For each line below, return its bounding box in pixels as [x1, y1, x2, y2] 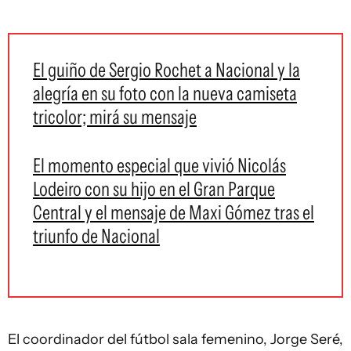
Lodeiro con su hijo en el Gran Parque [33, 177, 275, 201]
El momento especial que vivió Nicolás [33, 154, 286, 177]
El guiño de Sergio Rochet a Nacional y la [33, 58, 300, 81]
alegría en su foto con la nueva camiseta [33, 81, 297, 105]
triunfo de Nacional [33, 224, 160, 248]
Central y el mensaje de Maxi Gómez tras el [33, 201, 314, 224]
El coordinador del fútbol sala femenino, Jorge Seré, [8, 331, 343, 348]
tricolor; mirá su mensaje [33, 105, 197, 128]
